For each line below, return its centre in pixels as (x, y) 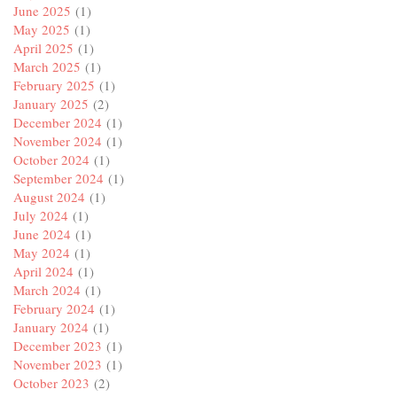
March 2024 (47, 290)
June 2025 (42, 11)
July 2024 (41, 216)
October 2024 (51, 160)
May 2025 (42, 30)
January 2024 (51, 327)
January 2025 (51, 104)
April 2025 (43, 48)
